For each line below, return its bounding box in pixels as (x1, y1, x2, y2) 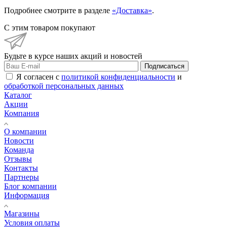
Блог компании (4, 181, 57, 191)
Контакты (4, 163, 38, 172)
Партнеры (4, 172, 39, 181)
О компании (4, 127, 47, 136)
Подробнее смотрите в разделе (4, 6, 112, 15)
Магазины (4, 209, 40, 218)
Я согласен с (16, 72, 61, 81)
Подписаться (144, 62, 184, 70)
